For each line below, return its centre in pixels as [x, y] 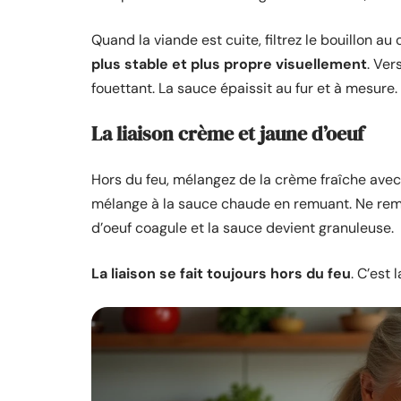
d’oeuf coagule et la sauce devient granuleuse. [243, 228]
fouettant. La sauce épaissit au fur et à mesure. [244, 88]
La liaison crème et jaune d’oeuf [228, 133]
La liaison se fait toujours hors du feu [221, 273]
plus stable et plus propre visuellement [229, 64]
